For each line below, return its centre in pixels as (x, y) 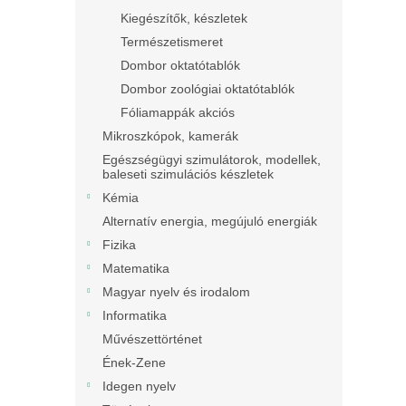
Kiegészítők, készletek (184, 18)
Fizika (119, 245)
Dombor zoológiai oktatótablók (208, 89)
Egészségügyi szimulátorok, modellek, (212, 159)
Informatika (135, 315)
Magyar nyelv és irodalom (176, 292)
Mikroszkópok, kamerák (170, 136)
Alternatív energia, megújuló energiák (210, 221)
